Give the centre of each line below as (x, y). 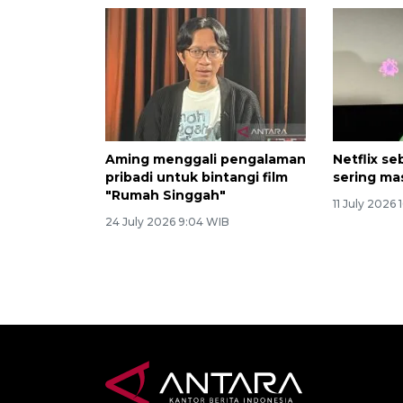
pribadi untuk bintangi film (197, 178)
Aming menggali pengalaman (206, 160)
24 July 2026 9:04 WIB (167, 222)
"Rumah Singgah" (166, 196)
